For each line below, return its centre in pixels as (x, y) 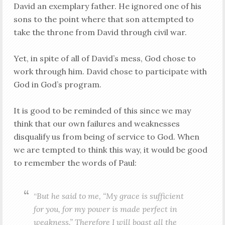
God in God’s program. (57, 84)
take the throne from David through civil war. (100, 32)
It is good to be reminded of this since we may (102, 110)
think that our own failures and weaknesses (96, 123)
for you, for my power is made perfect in (105, 209)
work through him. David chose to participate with (110, 71)
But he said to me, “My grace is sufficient (110, 196)
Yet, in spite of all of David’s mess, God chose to (104, 58)
